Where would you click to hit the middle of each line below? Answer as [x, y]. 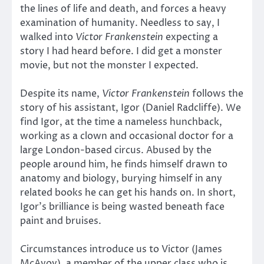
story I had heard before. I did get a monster [121, 51]
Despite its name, [61, 94]
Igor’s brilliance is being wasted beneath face [122, 207]
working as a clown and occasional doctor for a [127, 136]
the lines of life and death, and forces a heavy [123, 9]
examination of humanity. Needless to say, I [120, 23]
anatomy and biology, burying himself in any [121, 179]
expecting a [191, 37]
